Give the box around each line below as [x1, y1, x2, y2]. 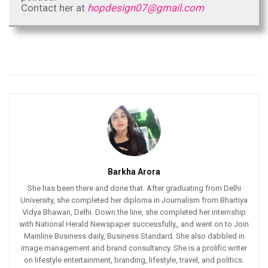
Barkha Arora [108, 167, 160, 177]
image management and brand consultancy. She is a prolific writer [21, 243, 247, 253]
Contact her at [21, 2, 87, 14]
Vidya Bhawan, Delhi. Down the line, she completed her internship [22, 208, 246, 217]
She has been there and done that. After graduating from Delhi [27, 184, 241, 193]
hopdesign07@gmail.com [87, 2, 204, 14]
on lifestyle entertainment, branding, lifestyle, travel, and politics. [24, 255, 244, 265]
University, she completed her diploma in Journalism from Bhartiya [20, 196, 248, 205]
